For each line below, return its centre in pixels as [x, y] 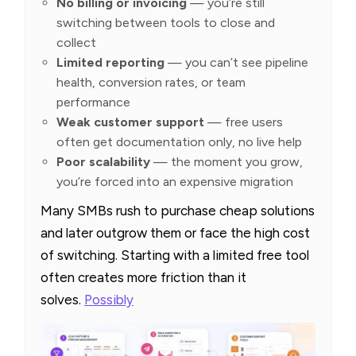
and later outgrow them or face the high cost [175, 233]
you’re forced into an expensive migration [175, 182]
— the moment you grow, [226, 162]
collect [76, 43]
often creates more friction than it [143, 278]
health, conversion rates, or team [151, 83]
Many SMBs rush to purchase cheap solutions [178, 211]
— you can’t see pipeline [236, 63]
